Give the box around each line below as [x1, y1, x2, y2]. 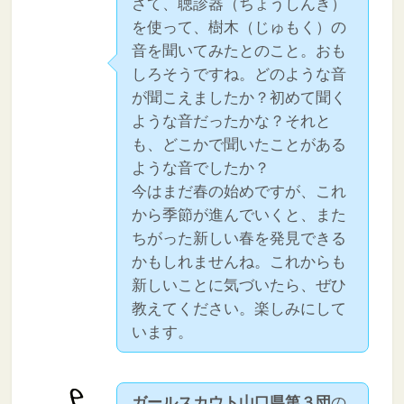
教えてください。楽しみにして [132, 299, 347, 317]
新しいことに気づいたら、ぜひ [132, 276, 347, 294]
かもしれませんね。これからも [132, 252, 347, 271]
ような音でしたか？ [132, 159, 271, 177]
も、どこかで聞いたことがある [132, 135, 347, 153]
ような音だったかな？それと [132, 112, 332, 130]
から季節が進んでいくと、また [132, 206, 347, 224]
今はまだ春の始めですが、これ [132, 182, 347, 200]
